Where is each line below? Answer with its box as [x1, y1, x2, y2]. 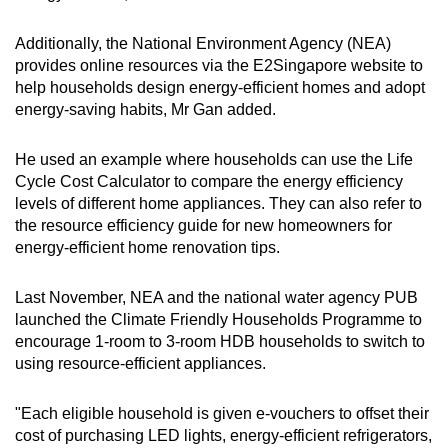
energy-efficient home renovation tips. [15, 239, 284, 257]
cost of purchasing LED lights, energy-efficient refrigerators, [15, 427, 432, 445]
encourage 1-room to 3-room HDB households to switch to [15, 333, 425, 351]
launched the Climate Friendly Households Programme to [15, 311, 422, 329]
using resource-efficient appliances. [15, 355, 270, 373]
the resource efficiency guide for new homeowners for [15, 217, 392, 235]
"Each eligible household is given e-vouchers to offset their [15, 405, 429, 423]
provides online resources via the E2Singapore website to [15, 57, 423, 75]
